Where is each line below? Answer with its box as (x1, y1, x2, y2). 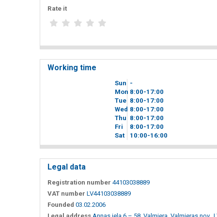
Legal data (47, 162, 86, 171)
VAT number (47, 189, 85, 197)
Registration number (47, 178, 111, 186)
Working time (47, 62, 96, 72)
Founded (47, 201, 74, 208)
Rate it (47, 5, 67, 13)
